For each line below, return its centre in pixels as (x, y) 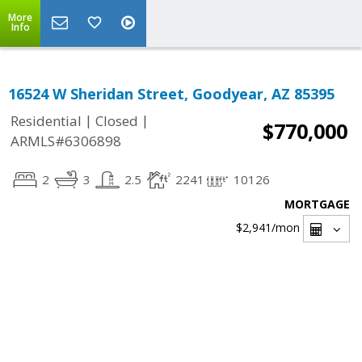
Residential (46, 121)
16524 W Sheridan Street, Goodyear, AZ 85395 (171, 94)
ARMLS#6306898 (66, 141)
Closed (117, 121)
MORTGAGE (317, 204)
